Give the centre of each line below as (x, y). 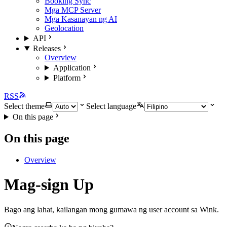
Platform (67, 78)
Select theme (24, 106)
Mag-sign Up (49, 185)
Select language (111, 106)
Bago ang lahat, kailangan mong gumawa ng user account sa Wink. (111, 209)
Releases (47, 48)
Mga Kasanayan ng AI (81, 19)
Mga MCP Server (73, 10)
